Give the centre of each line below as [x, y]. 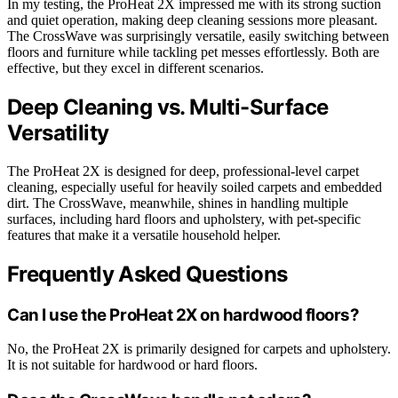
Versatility [58, 133]
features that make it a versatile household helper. [144, 235]
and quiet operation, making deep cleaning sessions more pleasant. [192, 20]
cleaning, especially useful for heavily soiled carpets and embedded [195, 187]
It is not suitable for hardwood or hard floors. [132, 365]
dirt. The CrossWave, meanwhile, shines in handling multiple [178, 203]
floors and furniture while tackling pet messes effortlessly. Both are [193, 52]
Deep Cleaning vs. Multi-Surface [168, 107]
